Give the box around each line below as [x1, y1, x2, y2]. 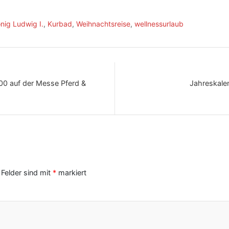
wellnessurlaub [134, 19, 184, 28]
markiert [56, 168, 86, 177]
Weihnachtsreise [76, 19, 130, 28]
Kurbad [48, 19, 72, 28]
